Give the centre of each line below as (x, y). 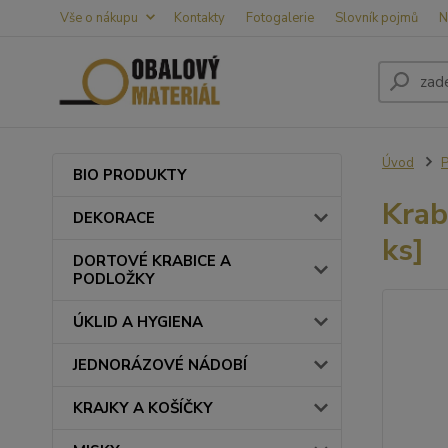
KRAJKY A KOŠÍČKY (143, 408)
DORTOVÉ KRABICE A (152, 261)
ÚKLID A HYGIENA (138, 322)
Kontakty (199, 18)
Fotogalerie (280, 18)
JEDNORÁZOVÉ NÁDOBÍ (160, 365)
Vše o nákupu (99, 18)
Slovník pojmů (376, 18)
